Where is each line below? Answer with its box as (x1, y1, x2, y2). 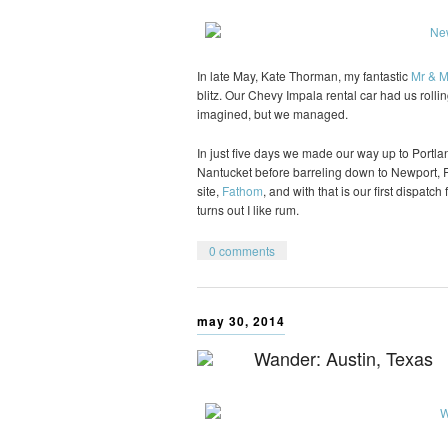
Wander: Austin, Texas (254, 345, 433, 371)
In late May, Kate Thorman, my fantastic (197, 67, 411, 85)
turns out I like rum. (197, 200, 299, 218)
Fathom (222, 181, 263, 199)
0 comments (209, 242, 275, 260)
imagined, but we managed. (197, 105, 348, 123)
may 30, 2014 (197, 312, 285, 330)
